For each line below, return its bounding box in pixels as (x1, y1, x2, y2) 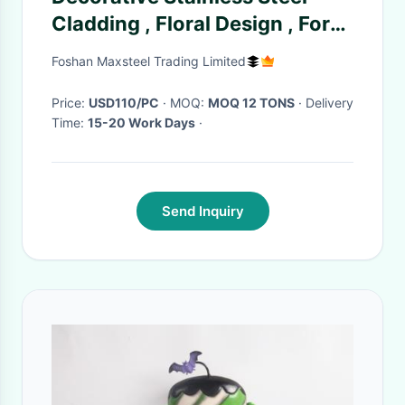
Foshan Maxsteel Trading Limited (52, 53, 246, 69)
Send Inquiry (161, 202, 244, 220)
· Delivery (295, 95, 306, 110)
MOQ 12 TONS (208, 95, 295, 110)
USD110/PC (89, 95, 159, 110)
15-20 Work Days (88, 115, 195, 130)
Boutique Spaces (52, 39, 217, 62)
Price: (52, 95, 89, 110)
